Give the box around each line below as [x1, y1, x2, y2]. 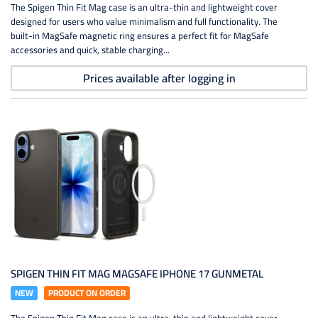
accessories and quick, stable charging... [11, 41, 170, 58]
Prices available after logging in [82, 67, 236, 89]
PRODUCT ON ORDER [48, 285, 126, 301]
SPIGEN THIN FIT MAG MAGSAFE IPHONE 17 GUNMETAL [11, 263, 263, 284]
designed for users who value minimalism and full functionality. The [11, 13, 278, 30]
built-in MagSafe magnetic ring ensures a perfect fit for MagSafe [11, 27, 269, 44]
